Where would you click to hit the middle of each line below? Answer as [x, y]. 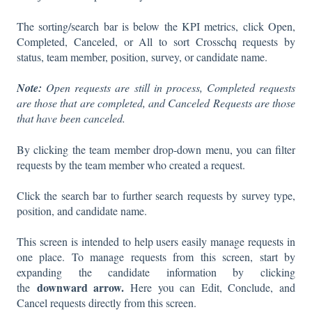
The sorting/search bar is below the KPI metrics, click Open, [156, 26]
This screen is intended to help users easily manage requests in [156, 242]
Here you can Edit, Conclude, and [210, 288]
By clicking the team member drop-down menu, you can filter [156, 149]
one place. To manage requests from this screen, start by [156, 257]
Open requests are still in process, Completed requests [169, 88]
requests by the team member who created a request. [133, 164]
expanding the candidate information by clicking [156, 272]
